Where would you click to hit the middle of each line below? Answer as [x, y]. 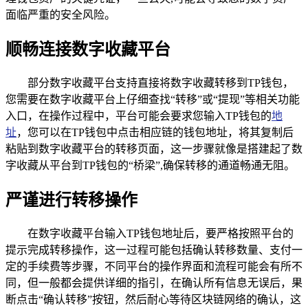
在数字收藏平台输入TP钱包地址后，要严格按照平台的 [161, 234]
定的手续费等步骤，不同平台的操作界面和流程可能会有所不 [154, 267]
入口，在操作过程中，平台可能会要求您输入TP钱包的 [139, 116]
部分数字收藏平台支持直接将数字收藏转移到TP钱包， [161, 83]
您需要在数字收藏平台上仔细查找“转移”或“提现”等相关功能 [153, 100]
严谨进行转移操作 [71, 200]
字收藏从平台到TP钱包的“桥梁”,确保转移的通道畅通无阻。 [150, 166]
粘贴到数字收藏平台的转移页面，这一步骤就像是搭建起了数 [154, 149]
